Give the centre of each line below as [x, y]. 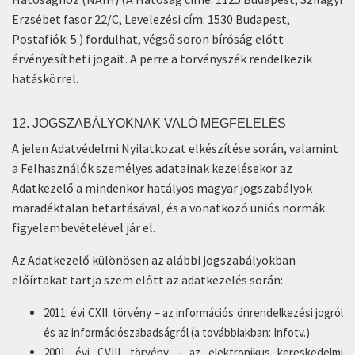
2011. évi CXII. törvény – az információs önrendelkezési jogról [193, 313]
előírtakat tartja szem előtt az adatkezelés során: [147, 280]
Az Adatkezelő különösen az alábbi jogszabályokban [154, 260]
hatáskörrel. [45, 78]
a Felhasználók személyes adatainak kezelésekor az [152, 168]
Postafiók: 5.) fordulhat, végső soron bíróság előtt [148, 39]
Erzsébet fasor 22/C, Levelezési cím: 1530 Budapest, [151, 19]
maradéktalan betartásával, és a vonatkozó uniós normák [168, 208]
